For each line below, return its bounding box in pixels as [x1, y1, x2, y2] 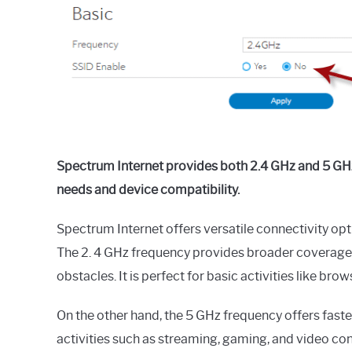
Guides [56, 42, 95, 56]
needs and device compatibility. [57, 182, 240, 197]
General [56, 26, 101, 39]
